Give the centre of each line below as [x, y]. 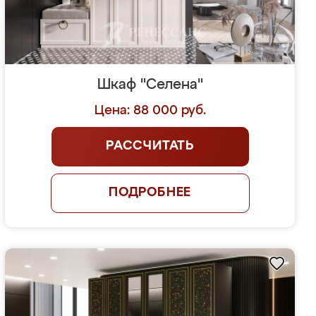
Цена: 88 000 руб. [150, 111]
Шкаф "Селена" [150, 85]
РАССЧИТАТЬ [150, 146]
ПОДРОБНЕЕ [150, 193]
